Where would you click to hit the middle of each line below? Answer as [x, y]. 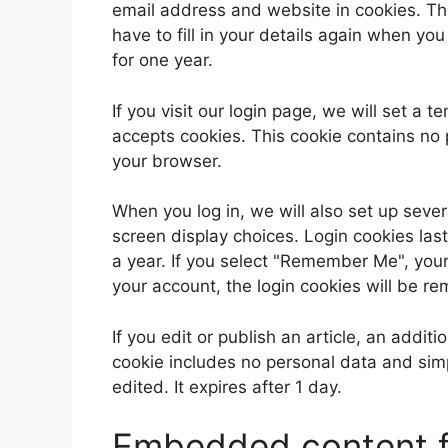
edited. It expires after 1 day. [227, 386]
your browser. [167, 160]
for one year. [162, 60]
